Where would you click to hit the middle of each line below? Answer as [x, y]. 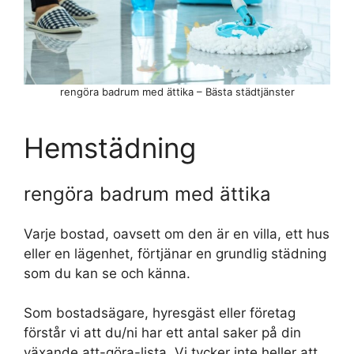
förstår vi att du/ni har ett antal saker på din [162, 333]
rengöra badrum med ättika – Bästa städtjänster [177, 91]
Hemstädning [110, 147]
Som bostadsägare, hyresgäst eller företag [160, 313]
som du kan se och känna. [107, 273]
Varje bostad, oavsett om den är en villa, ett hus [177, 233]
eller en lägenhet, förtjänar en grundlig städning [175, 253]
